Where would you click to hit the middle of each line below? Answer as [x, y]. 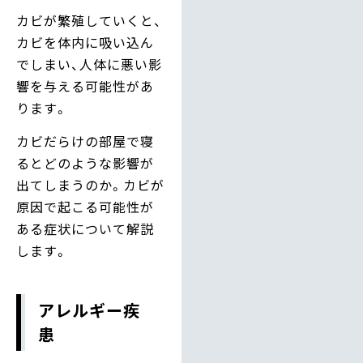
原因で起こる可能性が [85, 207]
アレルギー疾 [89, 310]
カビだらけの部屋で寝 [85, 141]
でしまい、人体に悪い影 [89, 64]
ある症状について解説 [85, 229]
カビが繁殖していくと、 [89, 20]
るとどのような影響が [85, 163]
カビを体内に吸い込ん [85, 42]
